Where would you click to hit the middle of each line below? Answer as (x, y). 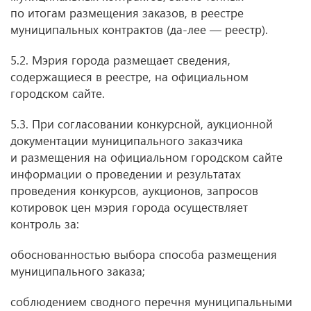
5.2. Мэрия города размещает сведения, (120, 60)
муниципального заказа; (78, 271)
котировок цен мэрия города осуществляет (129, 207)
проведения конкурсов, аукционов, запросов (134, 191)
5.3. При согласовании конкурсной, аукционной (142, 124)
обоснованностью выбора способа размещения (144, 254)
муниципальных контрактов (89, 30)
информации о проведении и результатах (126, 174)
